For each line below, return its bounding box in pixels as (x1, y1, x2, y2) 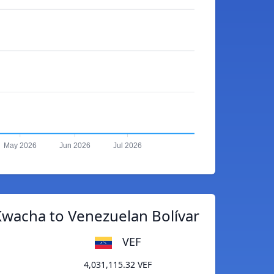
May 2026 (3, 141, 37, 150)
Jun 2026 (59, 141, 91, 150)
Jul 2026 (113, 141, 142, 150)
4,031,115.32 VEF (84, 259, 152, 271)
